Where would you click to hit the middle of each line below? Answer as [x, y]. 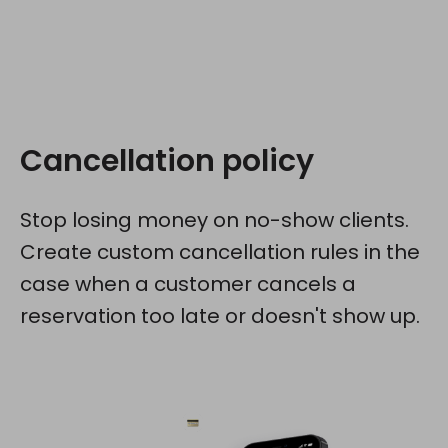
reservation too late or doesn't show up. [220, 316]
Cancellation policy [167, 161]
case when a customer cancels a [188, 284]
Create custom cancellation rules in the [220, 252]
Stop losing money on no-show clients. [214, 220]
